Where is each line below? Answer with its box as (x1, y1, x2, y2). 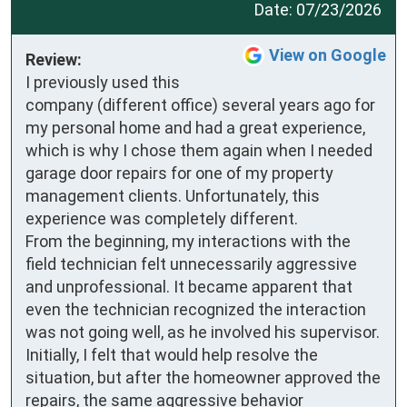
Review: (25, 50, 82, 70)
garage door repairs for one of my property (25, 164, 333, 184)
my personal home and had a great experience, (25, 118, 365, 138)
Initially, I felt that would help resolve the (25, 345, 318, 365)
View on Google (269, 45, 386, 65)
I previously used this (25, 73, 180, 93)
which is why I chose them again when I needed (25, 141, 372, 161)
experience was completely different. (25, 209, 298, 229)
